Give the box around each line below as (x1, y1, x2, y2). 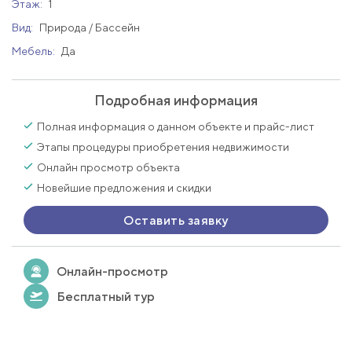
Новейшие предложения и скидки (37, 181, 211, 194)
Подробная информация (94, 92, 258, 108)
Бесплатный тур (57, 288, 155, 304)
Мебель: (12, 45, 57, 57)
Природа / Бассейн (39, 21, 140, 34)
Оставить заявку (123, 212, 229, 228)
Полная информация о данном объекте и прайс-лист (37, 120, 314, 133)
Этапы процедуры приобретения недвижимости (37, 141, 289, 153)
